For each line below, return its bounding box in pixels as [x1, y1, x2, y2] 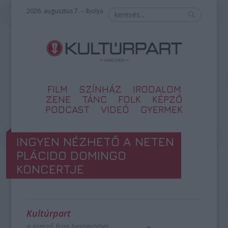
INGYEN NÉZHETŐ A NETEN [16, 134, 175, 149]
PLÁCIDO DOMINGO [16, 148, 127, 162]
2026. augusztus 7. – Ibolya [26, 7, 104, 15]
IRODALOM [132, 83, 181, 95]
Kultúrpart [26, 207, 71, 219]
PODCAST [45, 104, 90, 115]
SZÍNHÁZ [78, 83, 122, 95]
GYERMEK [140, 104, 183, 115]
